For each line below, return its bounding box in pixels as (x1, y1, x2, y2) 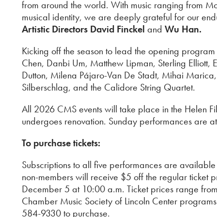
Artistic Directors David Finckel (22, 23, 147, 35)
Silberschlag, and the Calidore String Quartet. (22, 81, 195, 93)
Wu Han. (162, 23, 201, 35)
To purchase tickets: (22, 137, 100, 149)
